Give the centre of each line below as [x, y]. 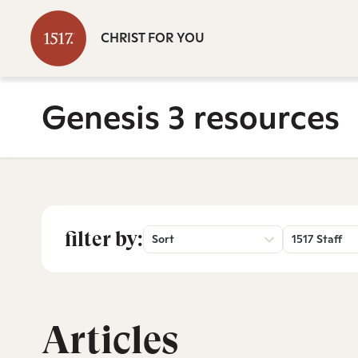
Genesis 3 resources [191, 117]
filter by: [104, 239]
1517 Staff [317, 239]
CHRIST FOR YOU [153, 38]
